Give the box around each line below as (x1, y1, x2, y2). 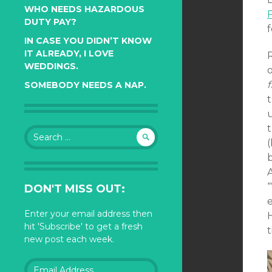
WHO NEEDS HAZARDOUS (24, 4, 144, 15)
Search (24, 125, 53, 136)
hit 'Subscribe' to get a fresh (24, 221, 143, 232)
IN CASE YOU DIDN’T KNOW (24, 35, 152, 46)
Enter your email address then (24, 208, 152, 219)
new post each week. (24, 234, 114, 245)
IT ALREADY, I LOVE (24, 48, 114, 59)
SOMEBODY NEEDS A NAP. (24, 80, 146, 90)
